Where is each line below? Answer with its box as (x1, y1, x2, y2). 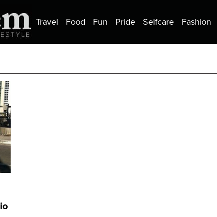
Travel (36, 16, 58, 28)
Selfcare (143, 16, 174, 28)
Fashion (182, 16, 211, 28)
